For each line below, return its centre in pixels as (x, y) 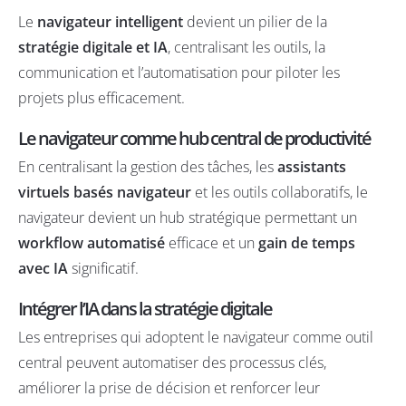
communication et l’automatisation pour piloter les (179, 72)
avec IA (43, 268)
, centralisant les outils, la (246, 47)
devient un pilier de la (255, 21)
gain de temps (307, 242)
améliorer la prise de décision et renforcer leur (169, 387)
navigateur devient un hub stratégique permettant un (188, 217)
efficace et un (212, 242)
